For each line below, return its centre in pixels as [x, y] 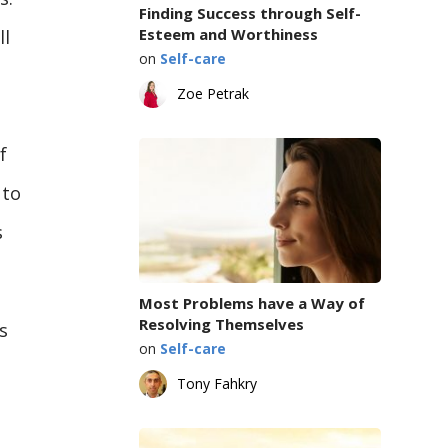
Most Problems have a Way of [251, 302]
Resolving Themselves [221, 323]
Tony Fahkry [216, 383]
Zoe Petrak [212, 93]
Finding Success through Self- [249, 12]
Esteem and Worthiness [228, 33]
